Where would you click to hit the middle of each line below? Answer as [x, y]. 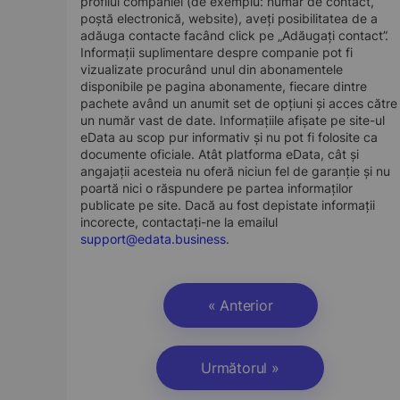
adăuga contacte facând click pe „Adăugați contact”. [234, 35]
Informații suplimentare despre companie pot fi [217, 52]
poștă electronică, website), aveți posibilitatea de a [229, 18]
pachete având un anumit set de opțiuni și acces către [239, 103]
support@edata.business [153, 239]
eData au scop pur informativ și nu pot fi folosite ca [229, 137]
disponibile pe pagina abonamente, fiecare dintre [224, 86]
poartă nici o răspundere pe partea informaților [217, 188]
